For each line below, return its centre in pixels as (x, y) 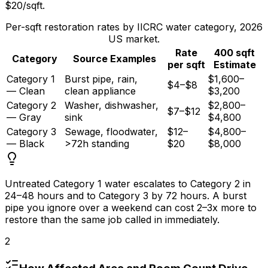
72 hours (186, 195)
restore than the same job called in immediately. (112, 219)
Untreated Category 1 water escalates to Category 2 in (128, 183)
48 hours (43, 195)
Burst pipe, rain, (101, 79)
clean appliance (100, 91)
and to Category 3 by (115, 195)
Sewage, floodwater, (111, 131)
